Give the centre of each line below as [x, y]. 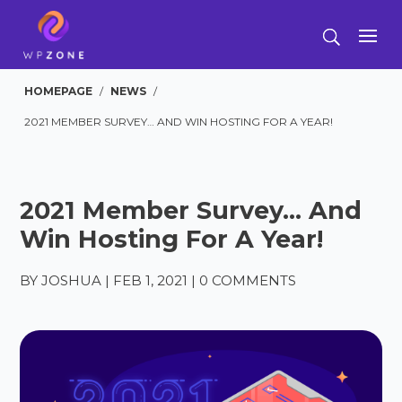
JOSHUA [72, 280]
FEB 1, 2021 [151, 280]
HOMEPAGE [59, 91]
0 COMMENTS [248, 280]
